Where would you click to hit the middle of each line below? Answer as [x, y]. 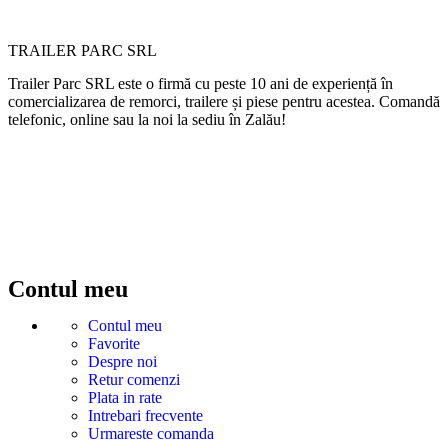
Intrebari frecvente [145, 416]
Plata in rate [125, 398]
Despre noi [122, 362]
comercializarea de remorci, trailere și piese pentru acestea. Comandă [224, 102]
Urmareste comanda [151, 434]
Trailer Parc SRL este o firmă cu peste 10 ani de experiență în [200, 84]
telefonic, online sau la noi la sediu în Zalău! [147, 120]
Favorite [114, 344]
